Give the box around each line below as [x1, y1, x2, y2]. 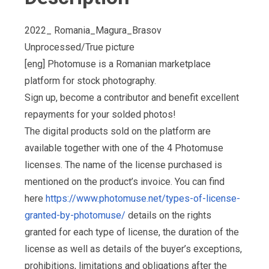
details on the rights [125, 210, 211, 222]
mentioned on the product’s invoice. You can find [25, 176, 225, 188]
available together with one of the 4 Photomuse [25, 142, 223, 154]
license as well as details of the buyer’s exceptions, [25, 243, 242, 255]
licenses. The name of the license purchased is [25, 159, 222, 171]
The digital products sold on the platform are [25, 125, 211, 138]
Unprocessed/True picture [25, 41, 134, 53]
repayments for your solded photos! [25, 109, 176, 121]
